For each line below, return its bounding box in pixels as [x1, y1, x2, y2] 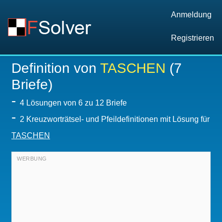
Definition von [11, 60, 100, 76]
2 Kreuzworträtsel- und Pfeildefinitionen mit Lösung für [20, 115, 210, 123]
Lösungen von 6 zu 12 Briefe [26, 99, 127, 107]
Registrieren [171, 34, 214, 42]
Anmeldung [171, 10, 212, 19]
